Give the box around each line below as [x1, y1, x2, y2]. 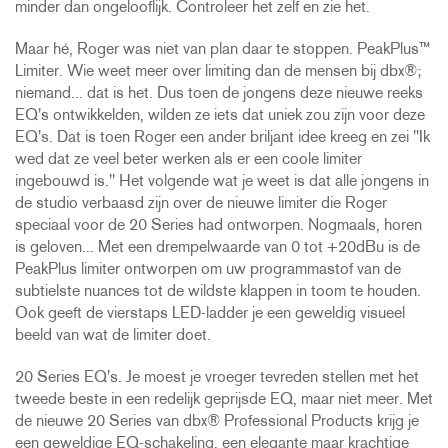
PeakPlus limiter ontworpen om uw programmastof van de [15, 261, 401, 278]
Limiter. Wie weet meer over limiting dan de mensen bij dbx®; [15, 63, 421, 80]
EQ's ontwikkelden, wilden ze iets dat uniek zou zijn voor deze [15, 107, 425, 124]
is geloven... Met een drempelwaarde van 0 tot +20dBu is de [15, 239, 420, 256]
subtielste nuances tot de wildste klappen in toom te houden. [15, 283, 421, 300]
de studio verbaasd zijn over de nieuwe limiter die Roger [15, 195, 387, 212]
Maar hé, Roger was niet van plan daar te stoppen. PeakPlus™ [15, 41, 430, 58]
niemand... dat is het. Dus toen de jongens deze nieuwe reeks [15, 85, 423, 102]
